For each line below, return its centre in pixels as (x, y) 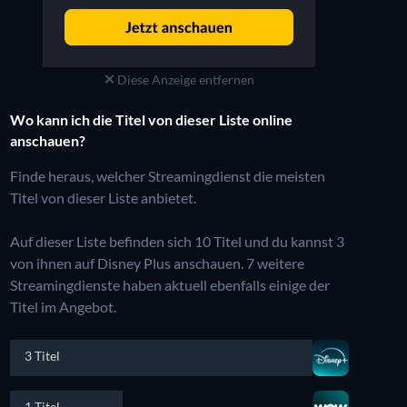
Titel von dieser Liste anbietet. (103, 197)
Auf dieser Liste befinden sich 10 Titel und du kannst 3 (177, 241)
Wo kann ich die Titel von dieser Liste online (151, 119)
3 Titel (42, 355)
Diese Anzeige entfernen (184, 79)
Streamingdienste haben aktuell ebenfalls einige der (169, 284)
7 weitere (275, 263)
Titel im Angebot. (63, 306)
